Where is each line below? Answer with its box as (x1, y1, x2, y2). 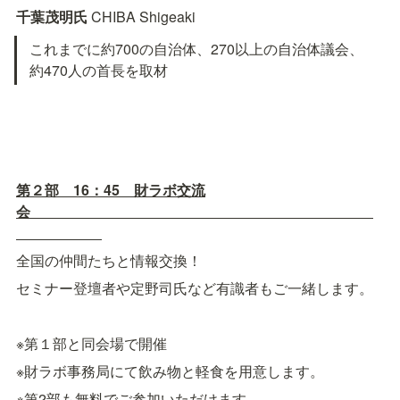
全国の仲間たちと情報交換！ (16, 249, 202, 271)
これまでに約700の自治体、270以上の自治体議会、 (29, 38, 364, 60)
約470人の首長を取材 (29, 60, 169, 81)
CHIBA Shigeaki (91, 6, 196, 28)
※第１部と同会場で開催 (16, 332, 167, 354)
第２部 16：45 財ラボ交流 (16, 179, 205, 200)
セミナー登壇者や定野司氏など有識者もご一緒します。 (16, 277, 373, 298)
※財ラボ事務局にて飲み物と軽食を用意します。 (16, 360, 324, 381)
